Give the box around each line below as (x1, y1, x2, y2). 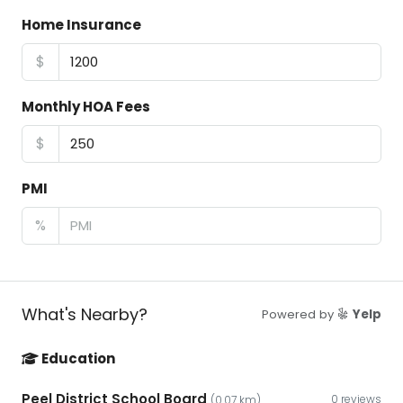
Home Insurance (22, 15, 141, 35)
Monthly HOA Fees (22, 97, 150, 117)
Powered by (262, 306, 337, 324)
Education (39, 349, 115, 369)
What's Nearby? (22, 303, 148, 327)
